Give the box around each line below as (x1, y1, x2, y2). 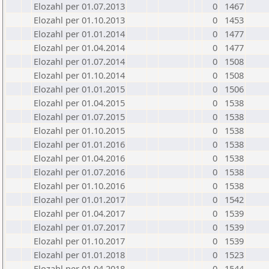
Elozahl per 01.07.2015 (34, 110, 125, 122)
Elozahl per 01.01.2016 (34, 138, 125, 150)
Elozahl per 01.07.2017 (34, 221, 125, 233)
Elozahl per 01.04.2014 (34, 41, 125, 53)
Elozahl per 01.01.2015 (34, 83, 125, 95)
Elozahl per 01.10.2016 (34, 180, 125, 192)
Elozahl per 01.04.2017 (34, 207, 125, 219)
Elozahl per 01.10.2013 (34, 14, 125, 26)
